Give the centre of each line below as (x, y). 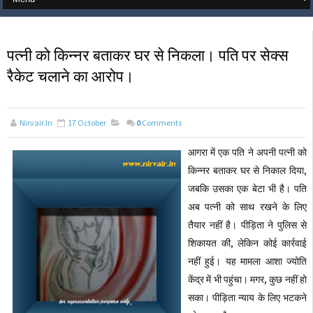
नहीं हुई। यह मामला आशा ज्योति (247, 261)
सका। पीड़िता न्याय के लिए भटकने (247, 298)
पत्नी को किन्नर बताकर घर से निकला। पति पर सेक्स (148, 55)
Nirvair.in (36, 123)
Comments (162, 123)
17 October (87, 123)
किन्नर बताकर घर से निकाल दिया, (247, 170)
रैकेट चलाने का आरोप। (71, 76)
